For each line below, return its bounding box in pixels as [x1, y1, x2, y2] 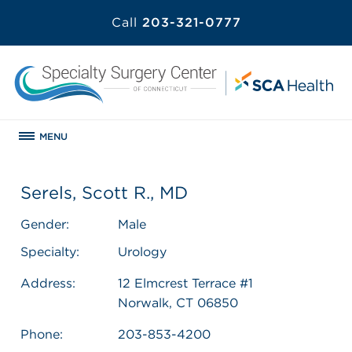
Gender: [20, 216, 69, 232]
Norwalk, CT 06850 [118, 295, 238, 310]
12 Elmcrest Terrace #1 [118, 275, 253, 291]
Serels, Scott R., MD [20, 181, 188, 203]
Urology [118, 244, 167, 259]
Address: [20, 275, 75, 291]
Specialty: [20, 244, 79, 259]
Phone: [20, 326, 63, 342]
